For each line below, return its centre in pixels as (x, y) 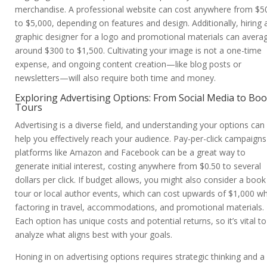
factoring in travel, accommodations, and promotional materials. (139, 207)
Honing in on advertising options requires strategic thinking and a (140, 257)
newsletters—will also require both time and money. (115, 78)
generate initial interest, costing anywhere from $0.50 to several (138, 166)
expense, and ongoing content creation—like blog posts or (128, 64)
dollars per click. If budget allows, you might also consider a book (140, 180)
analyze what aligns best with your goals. (94, 235)
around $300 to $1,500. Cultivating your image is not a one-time (138, 51)
